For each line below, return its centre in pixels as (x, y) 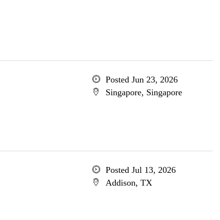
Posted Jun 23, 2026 (141, 80)
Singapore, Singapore (144, 92)
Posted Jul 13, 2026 (140, 170)
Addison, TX (129, 183)
